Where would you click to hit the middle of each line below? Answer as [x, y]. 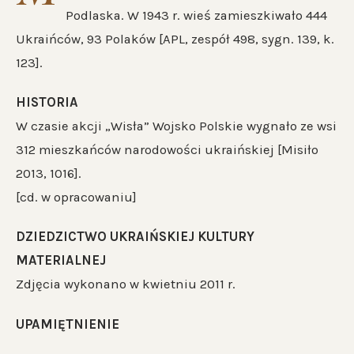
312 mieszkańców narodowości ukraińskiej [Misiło [167, 150]
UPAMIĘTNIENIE [68, 324]
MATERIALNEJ [61, 261]
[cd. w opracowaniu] [76, 198]
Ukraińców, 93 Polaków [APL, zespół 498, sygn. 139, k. [175, 40]
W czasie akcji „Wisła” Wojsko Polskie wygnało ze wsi [176, 126]
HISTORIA [47, 103]
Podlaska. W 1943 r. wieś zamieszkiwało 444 [196, 16]
